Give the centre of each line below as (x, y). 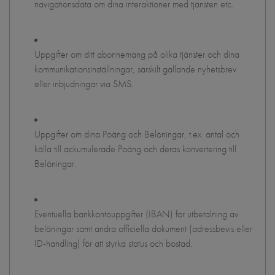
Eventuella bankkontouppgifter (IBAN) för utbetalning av (136, 214)
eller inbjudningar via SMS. (84, 84)
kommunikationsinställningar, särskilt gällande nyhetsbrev (135, 69)
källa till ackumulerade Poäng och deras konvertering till (135, 149)
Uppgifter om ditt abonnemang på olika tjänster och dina (137, 54)
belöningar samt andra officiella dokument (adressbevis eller (143, 229)
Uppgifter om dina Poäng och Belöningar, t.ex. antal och (137, 134)
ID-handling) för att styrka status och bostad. (113, 243)
